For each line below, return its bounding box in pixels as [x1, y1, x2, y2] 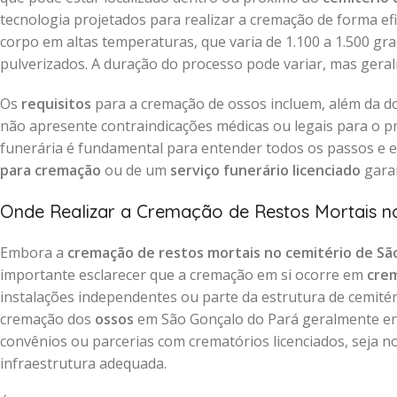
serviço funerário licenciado [170, 160, 361, 180]
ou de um [101, 160, 170, 180]
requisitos [21, 94, 91, 113]
